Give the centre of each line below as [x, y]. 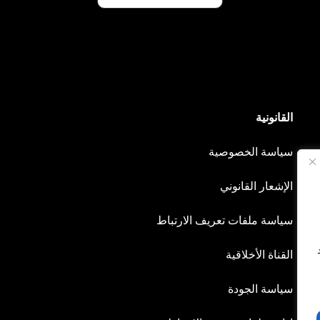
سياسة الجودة [260, 289]
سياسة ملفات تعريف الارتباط [224, 220]
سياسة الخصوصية [250, 152]
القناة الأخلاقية [259, 255]
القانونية [274, 117]
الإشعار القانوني [256, 186]
